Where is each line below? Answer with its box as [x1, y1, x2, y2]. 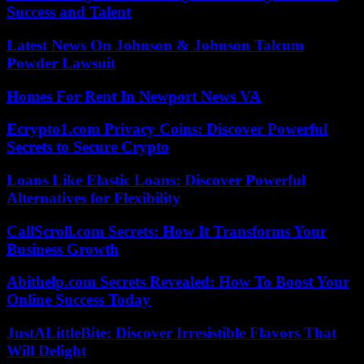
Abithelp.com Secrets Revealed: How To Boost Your [6, 273, 349, 291]
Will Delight [6, 342, 86, 360]
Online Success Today [6, 291, 150, 309]
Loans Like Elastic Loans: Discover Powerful [6, 171, 305, 188]
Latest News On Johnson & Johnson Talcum [6, 36, 304, 54]
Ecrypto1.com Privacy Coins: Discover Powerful [6, 120, 327, 138]
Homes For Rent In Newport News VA [6, 87, 261, 105]
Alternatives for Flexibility [6, 189, 180, 206]
